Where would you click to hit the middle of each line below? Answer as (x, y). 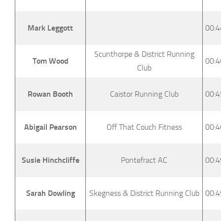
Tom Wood (50, 61)
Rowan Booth (50, 94)
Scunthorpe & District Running (144, 54)
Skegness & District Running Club (144, 193)
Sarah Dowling (50, 193)
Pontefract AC (144, 160)
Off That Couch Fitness (144, 127)
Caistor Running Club (144, 94)
